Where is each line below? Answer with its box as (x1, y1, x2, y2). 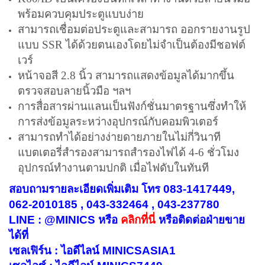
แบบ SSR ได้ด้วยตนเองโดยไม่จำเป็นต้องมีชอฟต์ (18, 38, 245, 51)
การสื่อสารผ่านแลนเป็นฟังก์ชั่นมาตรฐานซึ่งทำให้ (18, 100, 246, 112)
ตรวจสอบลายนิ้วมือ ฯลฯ (18, 85, 131, 97)
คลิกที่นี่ (121, 214, 156, 226)
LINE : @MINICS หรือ (9, 214, 121, 226)
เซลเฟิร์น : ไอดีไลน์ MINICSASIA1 (9, 244, 176, 257)
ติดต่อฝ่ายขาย (178, 214, 245, 226)
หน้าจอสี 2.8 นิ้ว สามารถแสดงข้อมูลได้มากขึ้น (18, 69, 234, 82)
